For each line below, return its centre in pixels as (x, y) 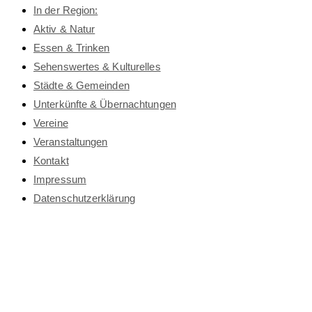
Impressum (60, 179)
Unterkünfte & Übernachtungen (105, 104)
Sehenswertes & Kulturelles (97, 66)
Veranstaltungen (71, 141)
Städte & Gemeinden (81, 85)
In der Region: (66, 10)
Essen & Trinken (72, 47)
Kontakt (51, 160)
